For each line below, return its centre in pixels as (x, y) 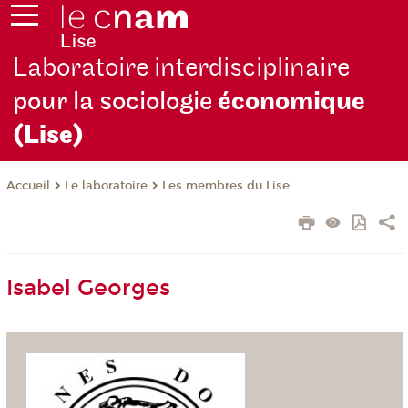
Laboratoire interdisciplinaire (182, 68)
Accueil (28, 186)
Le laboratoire (106, 186)
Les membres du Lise (225, 186)
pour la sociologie (116, 102)
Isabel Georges (88, 288)
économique (292, 102)
